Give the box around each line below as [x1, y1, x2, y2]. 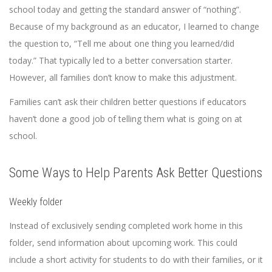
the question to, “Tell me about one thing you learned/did [9, 38, 234, 50]
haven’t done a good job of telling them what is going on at [9, 113, 242, 125]
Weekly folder [9, 195, 63, 208]
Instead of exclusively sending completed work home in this [9, 220, 243, 232]
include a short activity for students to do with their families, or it [9, 254, 263, 266]
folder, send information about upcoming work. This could [9, 237, 237, 249]
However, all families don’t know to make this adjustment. [9, 72, 239, 84]
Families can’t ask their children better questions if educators [9, 96, 246, 108]
